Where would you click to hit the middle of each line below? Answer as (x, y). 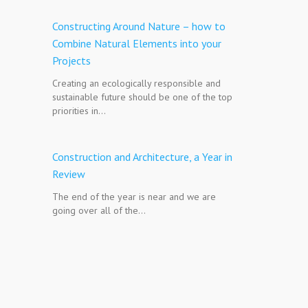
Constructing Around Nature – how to (139, 26)
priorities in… (79, 111)
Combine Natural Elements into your (137, 43)
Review (69, 174)
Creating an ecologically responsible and (136, 83)
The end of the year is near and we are (134, 197)
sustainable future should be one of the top (142, 97)
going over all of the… (99, 210)
